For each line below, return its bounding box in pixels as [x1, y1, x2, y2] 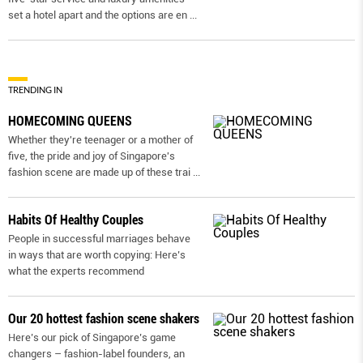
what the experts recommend [8, 264, 144, 277]
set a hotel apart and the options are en [8, 8, 187, 21]
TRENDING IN [8, 83, 62, 95]
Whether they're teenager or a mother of [8, 133, 193, 146]
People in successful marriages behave [8, 232, 190, 245]
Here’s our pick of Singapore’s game [8, 331, 176, 344]
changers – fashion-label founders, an [8, 347, 185, 360]
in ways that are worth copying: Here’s [8, 248, 186, 261]
